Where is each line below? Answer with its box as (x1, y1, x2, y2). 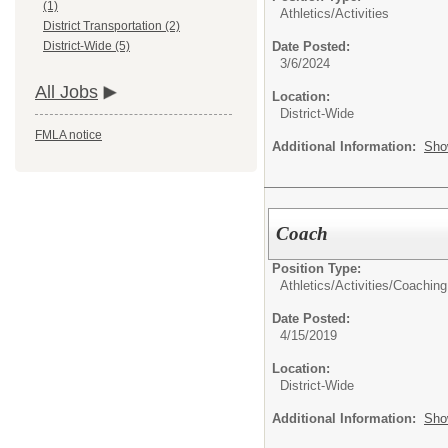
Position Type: (272, 260, 361, 276)
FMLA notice (35, 128, 102, 143)
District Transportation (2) (43, 19, 180, 34)
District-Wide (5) (43, 39, 130, 54)
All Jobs (35, 82, 98, 103)
